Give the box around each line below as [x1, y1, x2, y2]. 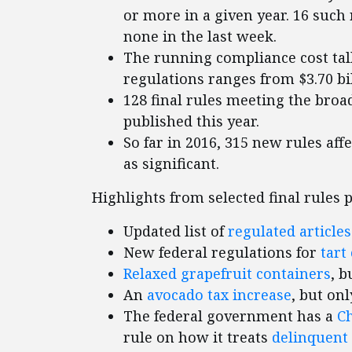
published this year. [123, 112, 259, 131]
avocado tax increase [147, 285, 291, 305]
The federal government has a [123, 306, 337, 326]
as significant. [123, 154, 223, 174]
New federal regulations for [123, 243, 321, 262]
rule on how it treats [123, 328, 272, 347]
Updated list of [123, 222, 228, 241]
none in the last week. [123, 27, 277, 46]
